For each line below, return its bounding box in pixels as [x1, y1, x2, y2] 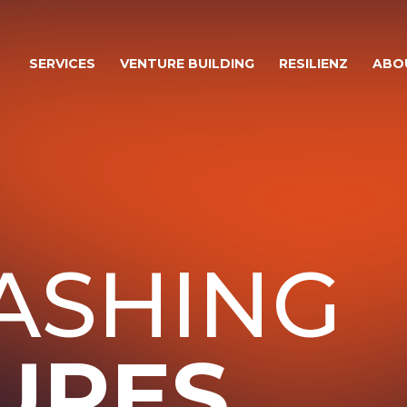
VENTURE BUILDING [119, 55, 254, 72]
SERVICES [28, 55, 95, 72]
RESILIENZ [278, 55, 348, 72]
